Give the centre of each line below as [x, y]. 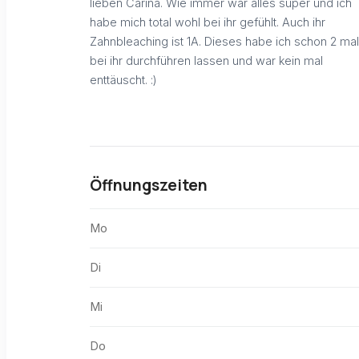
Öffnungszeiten [149, 186]
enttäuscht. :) [123, 79]
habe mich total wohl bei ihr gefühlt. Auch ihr [208, 22]
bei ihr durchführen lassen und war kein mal [206, 60]
